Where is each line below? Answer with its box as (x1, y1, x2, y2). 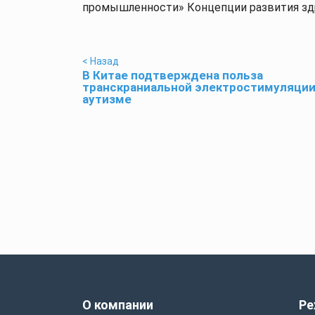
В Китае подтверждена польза (82, 68, 263, 82)
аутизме (82, 92, 131, 106)
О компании (82, 297, 153, 312)
